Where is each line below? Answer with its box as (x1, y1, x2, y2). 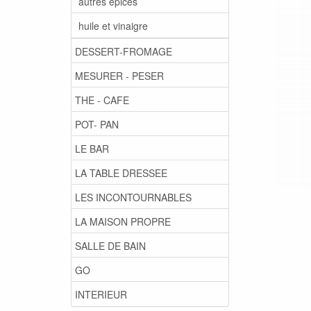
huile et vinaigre (78, 18, 148, 33)
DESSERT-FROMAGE (75, 44, 172, 58)
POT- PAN (75, 117, 119, 131)
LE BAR (75, 141, 109, 155)
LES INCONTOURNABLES (75, 190, 192, 204)
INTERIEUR (75, 287, 127, 301)
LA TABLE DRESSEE (75, 165, 167, 180)
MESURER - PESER (75, 68, 164, 83)
